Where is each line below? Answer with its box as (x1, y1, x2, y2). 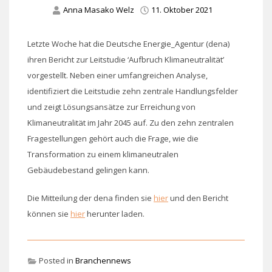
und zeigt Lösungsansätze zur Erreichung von (27, 101, 195, 113)
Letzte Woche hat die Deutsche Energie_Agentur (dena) (27, 38, 229, 50)
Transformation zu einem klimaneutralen (27, 149, 178, 160)
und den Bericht (168, 192, 228, 204)
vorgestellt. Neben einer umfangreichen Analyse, (27, 70, 208, 81)
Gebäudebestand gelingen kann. (27, 165, 149, 176)
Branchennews (75, 255, 131, 267)
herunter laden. (85, 208, 144, 220)
